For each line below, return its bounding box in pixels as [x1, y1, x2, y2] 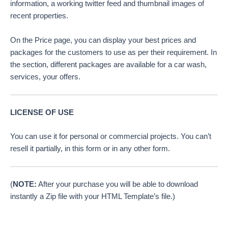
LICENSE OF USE [10, 108, 74, 117]
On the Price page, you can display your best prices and [10, 36, 196, 44]
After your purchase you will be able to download [37, 180, 198, 189]
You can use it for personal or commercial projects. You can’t [10, 132, 211, 141]
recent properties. [10, 12, 68, 20]
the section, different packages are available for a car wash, [10, 60, 207, 69]
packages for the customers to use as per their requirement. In [10, 48, 217, 56]
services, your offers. [10, 72, 80, 81]
